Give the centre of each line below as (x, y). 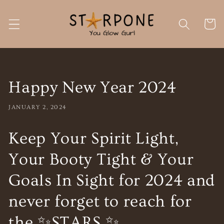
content (33, 16)
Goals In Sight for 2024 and (112, 180)
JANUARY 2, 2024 (38, 107)
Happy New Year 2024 (92, 87)
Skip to (32, 6)
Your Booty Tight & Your (101, 159)
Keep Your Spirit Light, (94, 138)
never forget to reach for (100, 201)
